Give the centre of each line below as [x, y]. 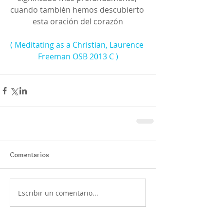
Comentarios [29, 155]
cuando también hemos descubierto [78, 10]
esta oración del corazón [78, 22]
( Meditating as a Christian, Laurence [78, 45]
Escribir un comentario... [58, 193]
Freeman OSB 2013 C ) [78, 57]
